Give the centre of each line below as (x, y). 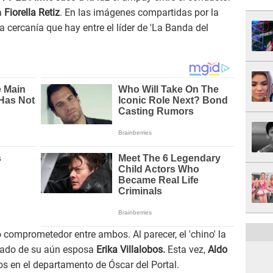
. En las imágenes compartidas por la (139, 13)
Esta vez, (186, 250)
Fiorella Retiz (31, 13)
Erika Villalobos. (129, 250)
